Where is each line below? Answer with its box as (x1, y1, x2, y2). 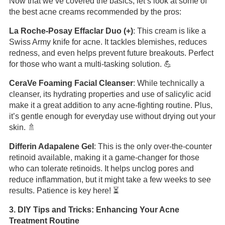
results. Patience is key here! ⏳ (9, 186, 119, 195)
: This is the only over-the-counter (93, 142, 212, 151)
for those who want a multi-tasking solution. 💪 (9, 60, 172, 68)
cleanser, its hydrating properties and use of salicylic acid (9, 90, 211, 98)
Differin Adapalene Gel (9, 142, 94, 151)
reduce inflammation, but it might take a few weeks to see (9, 175, 211, 184)
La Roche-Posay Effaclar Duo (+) (9, 27, 133, 35)
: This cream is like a (133, 27, 206, 35)
